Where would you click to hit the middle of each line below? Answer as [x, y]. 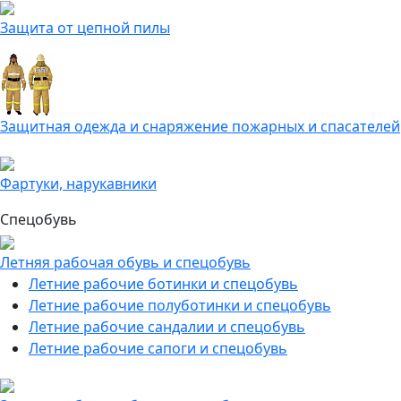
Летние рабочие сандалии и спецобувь [167, 327]
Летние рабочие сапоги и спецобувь [158, 348]
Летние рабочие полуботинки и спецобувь [180, 305]
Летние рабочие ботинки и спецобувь [163, 284]
